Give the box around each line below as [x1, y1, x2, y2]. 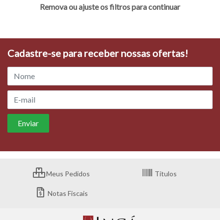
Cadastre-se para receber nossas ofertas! [7, 47, 188, 59]
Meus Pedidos [44, 169, 90, 178]
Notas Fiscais [46, 189, 88, 197]
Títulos [153, 169, 177, 178]
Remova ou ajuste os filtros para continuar [40, 2, 180, 11]
